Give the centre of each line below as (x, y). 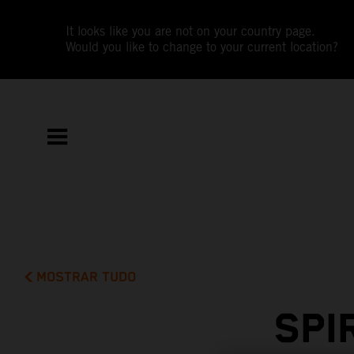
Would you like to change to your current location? (202, 47)
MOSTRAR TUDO (87, 277)
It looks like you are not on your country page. (191, 31)
